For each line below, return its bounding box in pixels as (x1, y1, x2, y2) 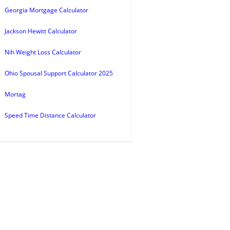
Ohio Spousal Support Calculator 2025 (5, 69, 113, 78)
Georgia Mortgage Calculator (5, 6, 88, 14)
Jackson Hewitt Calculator (5, 27, 77, 35)
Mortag (5, 90, 26, 99)
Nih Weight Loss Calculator (5, 48, 81, 56)
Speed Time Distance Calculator (5, 111, 96, 120)
